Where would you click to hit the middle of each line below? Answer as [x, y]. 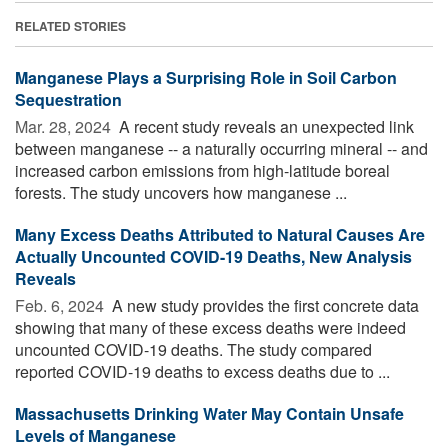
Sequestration [68, 99]
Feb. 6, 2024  [61, 305]
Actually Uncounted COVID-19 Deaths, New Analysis [213, 256]
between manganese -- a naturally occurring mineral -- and [221, 148]
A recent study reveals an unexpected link [264, 126]
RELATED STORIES [70, 25]
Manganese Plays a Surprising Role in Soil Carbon [206, 77]
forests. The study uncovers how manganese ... [181, 192]
